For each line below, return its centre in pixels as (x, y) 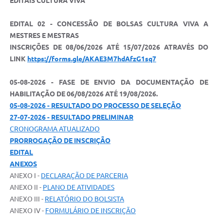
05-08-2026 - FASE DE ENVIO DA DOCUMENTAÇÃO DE (109, 82)
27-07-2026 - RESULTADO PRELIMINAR (72, 118)
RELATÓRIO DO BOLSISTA (84, 199)
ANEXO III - (27, 199)
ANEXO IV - (27, 211)
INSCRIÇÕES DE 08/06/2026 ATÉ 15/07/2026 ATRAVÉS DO (109, 47)
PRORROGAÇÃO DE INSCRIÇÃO (60, 141)
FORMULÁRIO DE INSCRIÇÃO (91, 211)
